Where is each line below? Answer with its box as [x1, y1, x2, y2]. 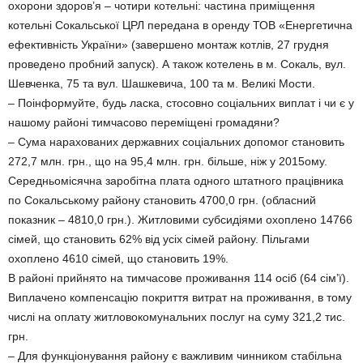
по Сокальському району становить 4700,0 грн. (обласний [8, 194, 316, 207]
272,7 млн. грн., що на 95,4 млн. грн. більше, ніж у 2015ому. [8, 155, 327, 168]
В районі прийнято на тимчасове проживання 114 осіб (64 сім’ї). [8, 271, 349, 284]
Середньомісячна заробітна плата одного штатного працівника [8, 174, 344, 187]
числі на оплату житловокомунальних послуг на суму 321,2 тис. [8, 310, 345, 323]
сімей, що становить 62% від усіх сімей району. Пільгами [8, 233, 310, 246]
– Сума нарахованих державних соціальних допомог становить [8, 135, 344, 148]
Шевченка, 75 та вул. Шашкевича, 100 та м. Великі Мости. [8, 77, 315, 90]
